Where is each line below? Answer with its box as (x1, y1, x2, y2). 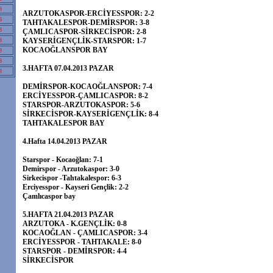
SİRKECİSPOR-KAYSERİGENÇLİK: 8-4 (23, 110, 158, 118)
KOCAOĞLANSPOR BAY (23, 46, 108, 54)
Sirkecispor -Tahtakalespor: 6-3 (23, 174, 121, 182)
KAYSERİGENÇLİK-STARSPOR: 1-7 (23, 37, 146, 45)
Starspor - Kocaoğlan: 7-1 (23, 155, 103, 164)
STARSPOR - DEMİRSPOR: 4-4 (23, 247, 127, 255)
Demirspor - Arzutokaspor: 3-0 (23, 165, 119, 173)
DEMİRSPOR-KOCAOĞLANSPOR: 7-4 (23, 82, 152, 91)
